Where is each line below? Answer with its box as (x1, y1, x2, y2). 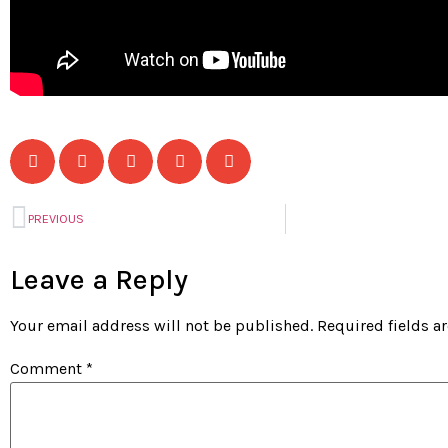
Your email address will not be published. (10, 315, 313, 335)
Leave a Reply (10, 261, 188, 296)
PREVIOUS (28, 210, 84, 226)
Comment (10, 359, 86, 379)
